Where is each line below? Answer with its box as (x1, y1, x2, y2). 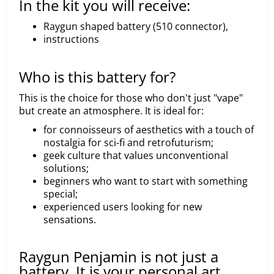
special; (43, 187, 78, 201)
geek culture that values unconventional (43, 149, 228, 162)
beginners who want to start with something (43, 174, 248, 188)
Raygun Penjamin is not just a (19, 246, 218, 267)
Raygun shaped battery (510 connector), (43, 20, 228, 33)
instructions (43, 32, 99, 46)
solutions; (43, 161, 89, 175)
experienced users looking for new (43, 200, 202, 213)
